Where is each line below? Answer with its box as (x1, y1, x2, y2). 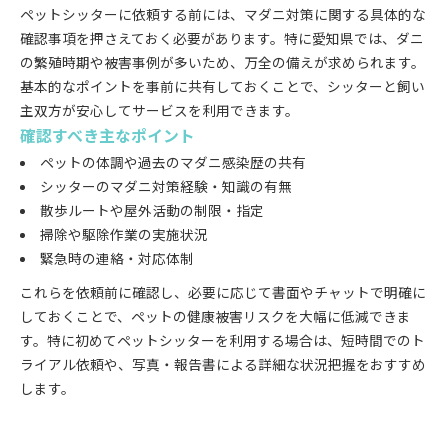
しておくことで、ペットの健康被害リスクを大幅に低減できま (20, 305, 411, 326)
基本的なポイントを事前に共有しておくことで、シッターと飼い (20, 75, 425, 96)
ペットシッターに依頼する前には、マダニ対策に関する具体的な (20, 3, 426, 24)
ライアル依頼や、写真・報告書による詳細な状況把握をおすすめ (20, 353, 426, 374)
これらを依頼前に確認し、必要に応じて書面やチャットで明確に (20, 281, 426, 302)
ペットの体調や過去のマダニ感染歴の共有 (39, 151, 306, 172)
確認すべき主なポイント (20, 123, 195, 147)
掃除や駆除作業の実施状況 (39, 223, 208, 244)
